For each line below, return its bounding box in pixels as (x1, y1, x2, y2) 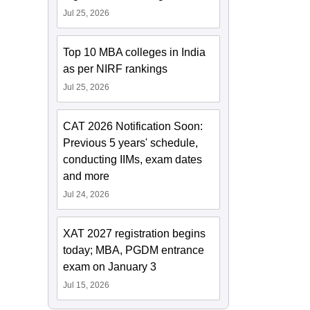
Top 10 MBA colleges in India (63, 46, 206, 58)
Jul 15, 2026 (63, 280, 110, 290)
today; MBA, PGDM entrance (63, 244, 205, 256)
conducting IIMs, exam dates (63, 154, 203, 165)
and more (63, 170, 110, 182)
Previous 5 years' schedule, (63, 137, 199, 149)
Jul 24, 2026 (63, 190, 110, 199)
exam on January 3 (63, 261, 157, 273)
